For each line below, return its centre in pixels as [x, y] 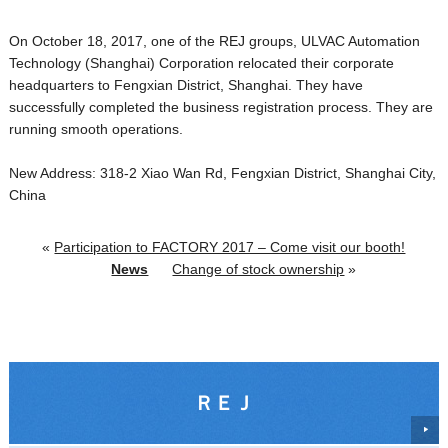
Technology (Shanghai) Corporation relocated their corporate [201, 63]
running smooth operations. [95, 129]
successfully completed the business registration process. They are [220, 107]
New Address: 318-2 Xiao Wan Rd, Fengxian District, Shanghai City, [222, 173]
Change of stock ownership [258, 269]
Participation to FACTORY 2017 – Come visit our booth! [230, 247]
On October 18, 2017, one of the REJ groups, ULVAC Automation [214, 41]
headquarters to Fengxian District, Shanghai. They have [185, 85]
